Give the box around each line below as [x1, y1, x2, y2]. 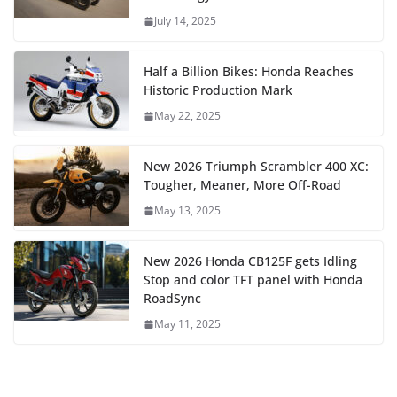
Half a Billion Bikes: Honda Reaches [144, 63, 354, 81]
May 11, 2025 [154, 316, 221, 332]
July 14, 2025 [154, 13, 216, 29]
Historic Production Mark [144, 82, 292, 99]
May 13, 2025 [154, 203, 221, 219]
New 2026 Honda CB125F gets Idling [144, 253, 357, 270]
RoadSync [144, 290, 201, 307]
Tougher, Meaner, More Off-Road [144, 176, 341, 194]
